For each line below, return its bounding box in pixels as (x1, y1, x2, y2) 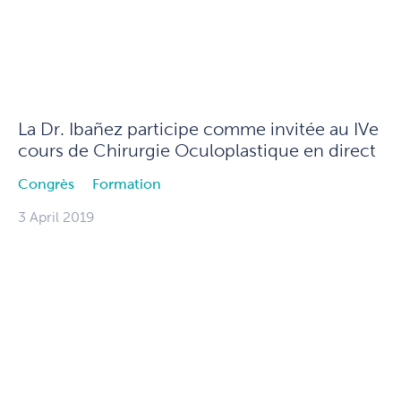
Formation (92, 176, 161, 192)
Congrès (18, 176, 74, 192)
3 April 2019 (18, 209, 95, 226)
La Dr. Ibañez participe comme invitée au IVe (18, 119, 379, 140)
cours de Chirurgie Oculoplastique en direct (18, 141, 376, 161)
